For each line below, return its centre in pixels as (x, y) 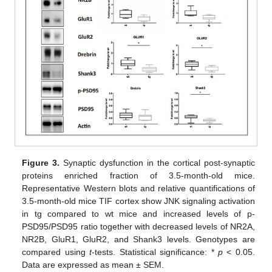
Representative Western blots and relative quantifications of (138, 189)
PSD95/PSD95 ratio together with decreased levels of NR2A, (138, 227)
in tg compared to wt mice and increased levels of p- (138, 214)
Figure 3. (41, 163)
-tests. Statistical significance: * (155, 252)
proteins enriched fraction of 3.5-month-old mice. (138, 176)
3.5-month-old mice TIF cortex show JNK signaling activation (138, 201)
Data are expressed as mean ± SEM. (93, 265)
